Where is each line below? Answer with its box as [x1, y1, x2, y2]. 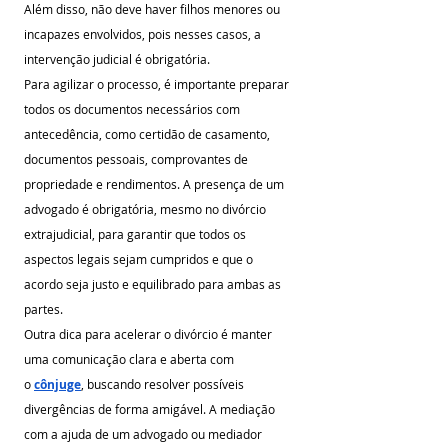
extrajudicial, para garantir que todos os [24, 226, 249, 242]
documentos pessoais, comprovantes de [24, 151, 251, 167]
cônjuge [34, 376, 81, 393]
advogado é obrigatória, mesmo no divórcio [24, 201, 269, 217]
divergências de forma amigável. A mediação [24, 401, 278, 417]
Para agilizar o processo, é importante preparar [24, 76, 292, 92]
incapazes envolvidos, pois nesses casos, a [24, 26, 264, 42]
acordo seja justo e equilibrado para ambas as [24, 276, 284, 292]
